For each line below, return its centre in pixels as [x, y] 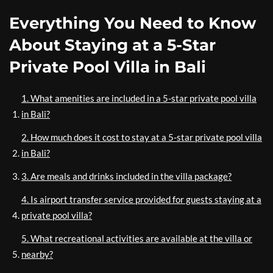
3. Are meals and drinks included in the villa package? [126, 176]
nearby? [37, 254]
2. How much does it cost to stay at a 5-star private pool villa [142, 137]
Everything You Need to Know [133, 23]
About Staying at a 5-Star [112, 45]
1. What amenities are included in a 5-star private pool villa [139, 98]
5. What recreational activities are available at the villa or [137, 239]
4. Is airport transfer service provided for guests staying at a [141, 200]
